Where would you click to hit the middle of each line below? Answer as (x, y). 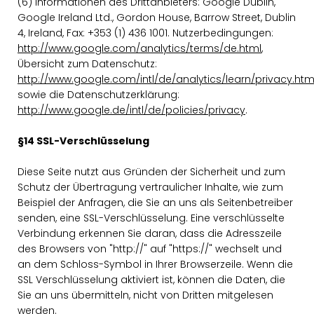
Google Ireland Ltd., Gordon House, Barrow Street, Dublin (157, 18)
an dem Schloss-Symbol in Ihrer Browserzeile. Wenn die (155, 264)
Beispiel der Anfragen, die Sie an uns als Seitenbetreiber (155, 203)
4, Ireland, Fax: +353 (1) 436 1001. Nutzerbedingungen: (145, 33)
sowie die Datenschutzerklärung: (98, 95)
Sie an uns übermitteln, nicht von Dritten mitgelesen (145, 295)
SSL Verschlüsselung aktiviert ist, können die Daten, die (151, 280)
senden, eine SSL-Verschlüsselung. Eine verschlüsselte (151, 218)
